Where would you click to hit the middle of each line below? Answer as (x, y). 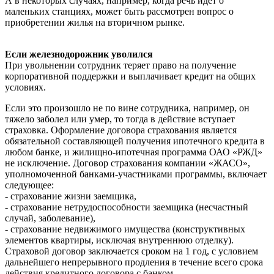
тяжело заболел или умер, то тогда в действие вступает (120, 119)
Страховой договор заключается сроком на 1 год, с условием (131, 251)
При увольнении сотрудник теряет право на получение (120, 65)
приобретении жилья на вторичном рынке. (95, 22)
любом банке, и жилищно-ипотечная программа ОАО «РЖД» (134, 152)
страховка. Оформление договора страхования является (121, 130)
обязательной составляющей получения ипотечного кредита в (135, 141)
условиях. (25, 87)
